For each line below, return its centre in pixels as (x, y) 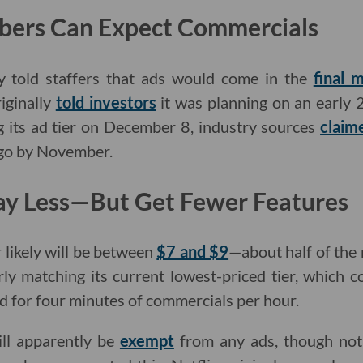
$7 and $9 (193, 252)
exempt (147, 341)
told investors (106, 102)
